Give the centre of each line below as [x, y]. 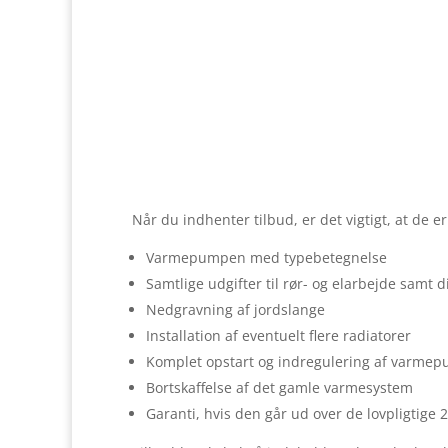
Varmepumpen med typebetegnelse [266, 257]
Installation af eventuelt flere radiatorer [278, 335]
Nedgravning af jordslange [235, 309]
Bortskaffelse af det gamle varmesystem [279, 387]
